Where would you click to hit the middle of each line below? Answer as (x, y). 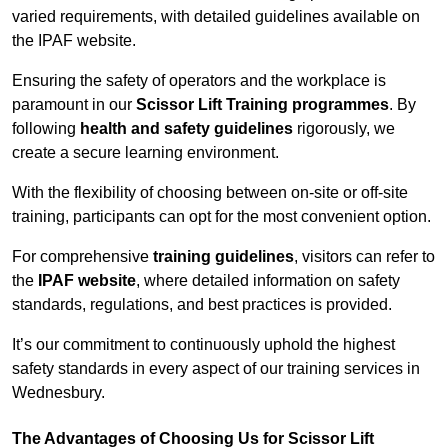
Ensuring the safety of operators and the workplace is (199, 81)
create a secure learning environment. (145, 153)
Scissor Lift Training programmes (262, 105)
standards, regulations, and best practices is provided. (202, 305)
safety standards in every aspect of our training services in (216, 369)
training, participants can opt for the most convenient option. (221, 217)
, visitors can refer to (364, 257)
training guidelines (223, 257)
